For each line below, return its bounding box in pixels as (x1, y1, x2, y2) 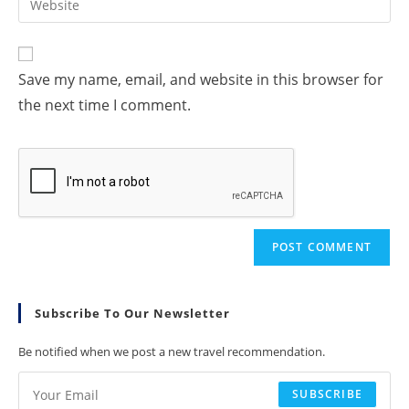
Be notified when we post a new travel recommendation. (18, 343, 325, 360)
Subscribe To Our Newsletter (35, 305, 230, 321)
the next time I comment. (18, 95, 191, 115)
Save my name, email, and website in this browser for (18, 69, 383, 89)
